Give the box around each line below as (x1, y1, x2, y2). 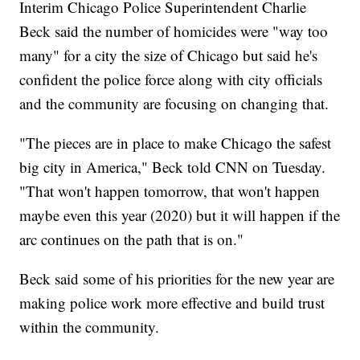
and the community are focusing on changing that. (19, 93, 329, 114)
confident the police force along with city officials (19, 69, 323, 90)
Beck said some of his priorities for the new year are (19, 268, 335, 289)
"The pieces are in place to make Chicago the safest (19, 133, 332, 153)
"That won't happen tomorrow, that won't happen (19, 181, 321, 202)
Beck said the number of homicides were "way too (19, 21, 329, 42)
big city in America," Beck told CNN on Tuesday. (19, 157, 326, 178)
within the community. (19, 317, 160, 337)
